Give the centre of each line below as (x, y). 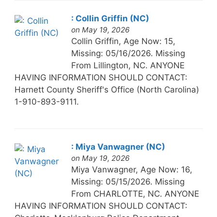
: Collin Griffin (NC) (110, 18)
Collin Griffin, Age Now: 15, (123, 41)
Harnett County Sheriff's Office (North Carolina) (107, 89)
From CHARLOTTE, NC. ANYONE (135, 194)
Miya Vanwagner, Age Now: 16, (132, 169)
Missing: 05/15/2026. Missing (128, 181)
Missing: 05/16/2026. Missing (128, 53)
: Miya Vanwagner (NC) (118, 147)
